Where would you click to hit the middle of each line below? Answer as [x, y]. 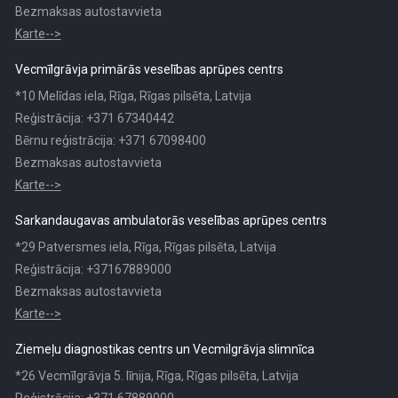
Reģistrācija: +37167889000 [93, 269]
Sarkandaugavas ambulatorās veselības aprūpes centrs [171, 220]
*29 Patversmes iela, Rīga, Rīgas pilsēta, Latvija [145, 247]
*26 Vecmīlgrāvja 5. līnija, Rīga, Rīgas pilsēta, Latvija [156, 376]
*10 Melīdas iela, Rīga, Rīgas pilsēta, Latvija [133, 96]
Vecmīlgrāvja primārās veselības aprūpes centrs [149, 69]
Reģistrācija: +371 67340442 [94, 118]
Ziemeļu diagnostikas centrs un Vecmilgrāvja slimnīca [164, 349]
